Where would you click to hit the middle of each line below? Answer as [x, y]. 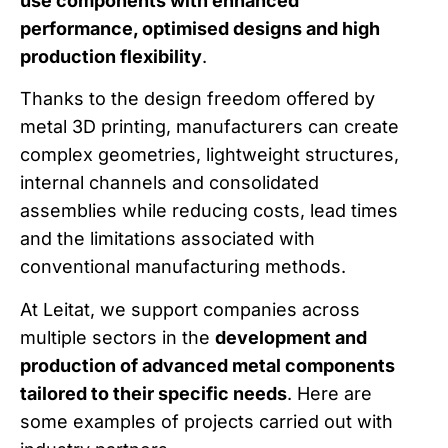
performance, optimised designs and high [200, 28]
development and [291, 337]
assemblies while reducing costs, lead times [209, 211]
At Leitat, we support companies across [190, 309]
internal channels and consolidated [169, 183]
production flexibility [111, 56]
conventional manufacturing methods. [183, 267]
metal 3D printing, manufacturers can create [209, 127]
